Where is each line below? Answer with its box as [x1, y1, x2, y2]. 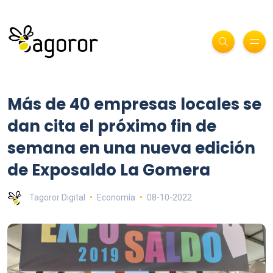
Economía [96, 192, 135, 202]
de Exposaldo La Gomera [7, 158, 210, 181]
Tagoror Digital [29, 192, 85, 202]
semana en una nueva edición [7, 136, 255, 159]
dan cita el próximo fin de [7, 115, 216, 137]
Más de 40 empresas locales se [7, 93, 261, 115]
